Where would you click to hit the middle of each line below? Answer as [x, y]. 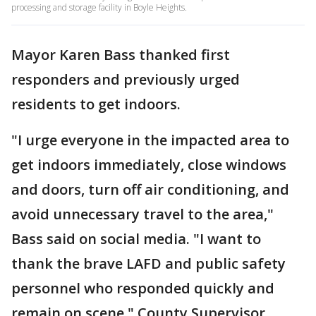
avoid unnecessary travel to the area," [142, 214]
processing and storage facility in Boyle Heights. [99, 7]
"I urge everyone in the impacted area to [150, 140]
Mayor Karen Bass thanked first [121, 55]
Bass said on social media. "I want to [136, 239]
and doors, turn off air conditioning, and [150, 189]
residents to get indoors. [98, 104]
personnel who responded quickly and [143, 288]
